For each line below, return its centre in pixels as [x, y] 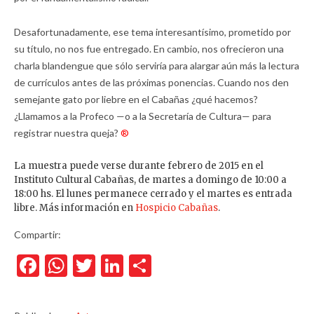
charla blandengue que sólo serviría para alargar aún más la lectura [157, 66]
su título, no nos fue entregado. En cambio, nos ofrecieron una [149, 49]
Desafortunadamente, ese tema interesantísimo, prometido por [152, 32]
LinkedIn [165, 266]
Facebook [86, 266]
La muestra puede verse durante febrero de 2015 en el [139, 166]
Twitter [132, 266]
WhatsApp [119, 266]
